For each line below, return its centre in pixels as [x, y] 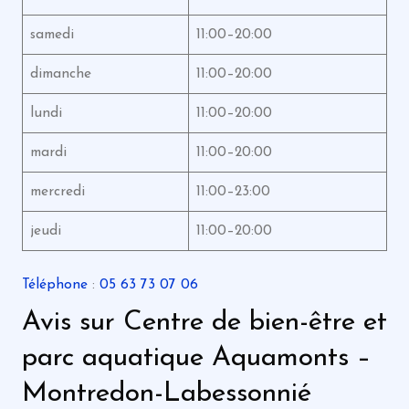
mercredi [57, 191]
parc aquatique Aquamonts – [196, 358]
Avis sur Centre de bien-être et [204, 322]
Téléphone [54, 285]
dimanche [60, 73]
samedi [52, 34]
